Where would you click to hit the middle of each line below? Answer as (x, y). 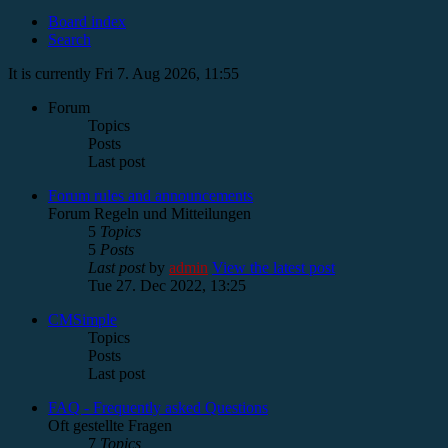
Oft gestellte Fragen (110, 425)
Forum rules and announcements (150, 195)
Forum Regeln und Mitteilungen (149, 213)
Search (69, 39)
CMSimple (82, 319)
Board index (87, 21)
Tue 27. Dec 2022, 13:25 (167, 285)
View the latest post (273, 267)
